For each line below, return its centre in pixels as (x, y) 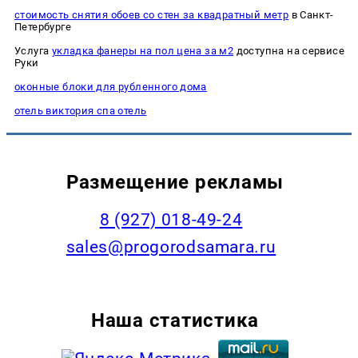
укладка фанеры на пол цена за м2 (143, 50)
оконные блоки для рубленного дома (111, 86)
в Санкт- (311, 14)
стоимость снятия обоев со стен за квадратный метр (152, 14)
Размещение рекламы (175, 182)
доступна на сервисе (289, 50)
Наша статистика (175, 320)
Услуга (33, 50)
